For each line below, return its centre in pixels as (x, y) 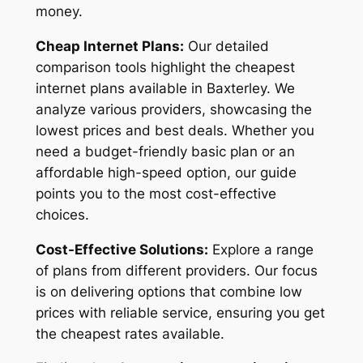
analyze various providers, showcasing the (173, 109)
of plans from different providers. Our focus (176, 270)
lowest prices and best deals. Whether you (175, 130)
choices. (62, 214)
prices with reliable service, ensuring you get (180, 312)
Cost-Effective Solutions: (122, 249)
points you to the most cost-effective (156, 193)
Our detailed (226, 46)
